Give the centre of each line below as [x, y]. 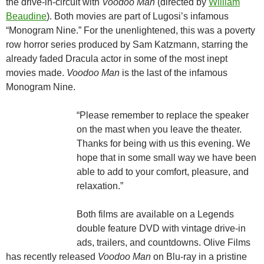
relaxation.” [100, 186]
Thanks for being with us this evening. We [164, 144]
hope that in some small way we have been [166, 158]
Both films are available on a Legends [155, 214]
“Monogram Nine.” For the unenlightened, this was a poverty [131, 31]
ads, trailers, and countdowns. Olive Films [164, 243]
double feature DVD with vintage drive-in [161, 229]
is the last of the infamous [174, 73]
